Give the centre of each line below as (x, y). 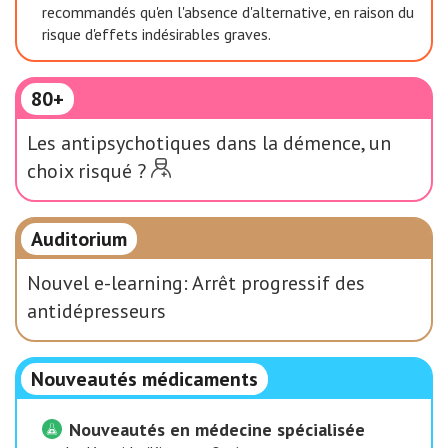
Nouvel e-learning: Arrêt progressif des (196, 283)
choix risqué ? (86, 171)
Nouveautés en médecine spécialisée (214, 429)
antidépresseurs (96, 311)
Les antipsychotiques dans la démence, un (209, 143)
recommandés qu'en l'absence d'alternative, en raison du (228, 12)
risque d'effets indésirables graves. (156, 34)
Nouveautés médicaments (144, 379)
